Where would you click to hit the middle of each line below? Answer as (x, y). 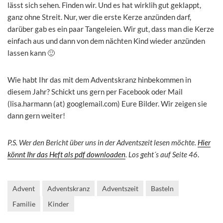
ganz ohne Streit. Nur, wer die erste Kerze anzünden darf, (99, 17)
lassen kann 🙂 (31, 53)
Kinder (58, 204)
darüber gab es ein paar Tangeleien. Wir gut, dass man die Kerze (111, 29)
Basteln (162, 189)
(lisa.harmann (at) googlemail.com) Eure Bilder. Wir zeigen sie (107, 104)
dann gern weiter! (36, 116)
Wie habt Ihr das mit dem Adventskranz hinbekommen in (99, 80)
